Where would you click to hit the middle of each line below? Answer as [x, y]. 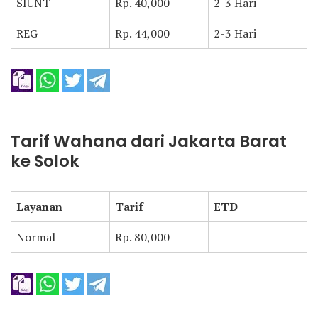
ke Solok [45, 161]
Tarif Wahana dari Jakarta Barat [149, 141]
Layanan [39, 207]
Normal [36, 237]
